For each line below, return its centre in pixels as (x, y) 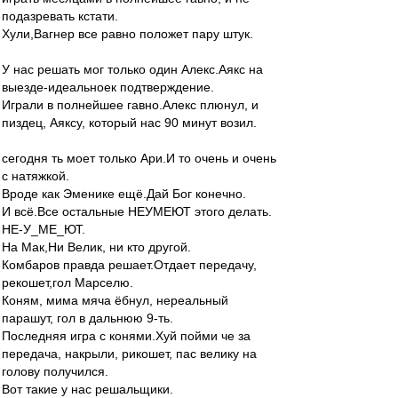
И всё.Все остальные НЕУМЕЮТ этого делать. (137, 211)
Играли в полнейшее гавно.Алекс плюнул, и (130, 105)
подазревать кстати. (60, 16)
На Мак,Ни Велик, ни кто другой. (96, 247)
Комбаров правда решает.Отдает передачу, (129, 265)
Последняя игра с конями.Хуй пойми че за (126, 336)
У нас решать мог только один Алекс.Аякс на (132, 69)
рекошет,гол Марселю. (68, 283)
